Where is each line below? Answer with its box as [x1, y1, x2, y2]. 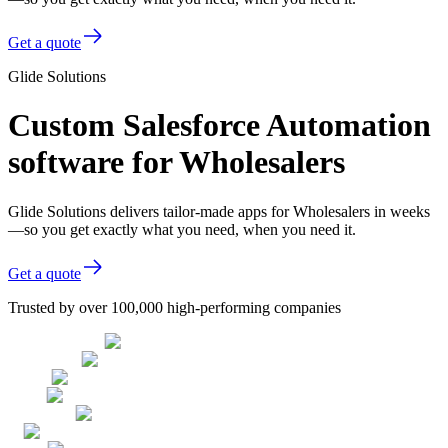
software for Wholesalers [8, 144, 345, 181]
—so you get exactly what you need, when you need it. [8, 220, 356, 238]
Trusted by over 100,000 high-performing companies [8, 298, 341, 316]
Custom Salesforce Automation [8, 107, 431, 144]
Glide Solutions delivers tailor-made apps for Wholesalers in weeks [8, 202, 430, 220]
